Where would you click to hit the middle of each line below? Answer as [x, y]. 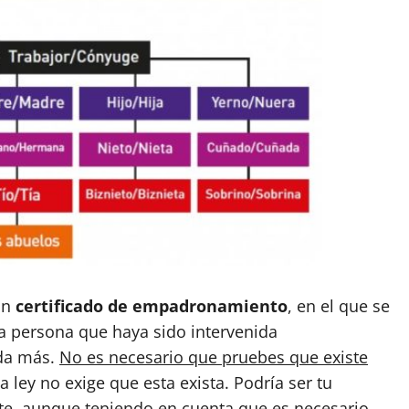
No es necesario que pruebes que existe [214, 357]
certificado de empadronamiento [152, 305]
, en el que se [339, 305]
